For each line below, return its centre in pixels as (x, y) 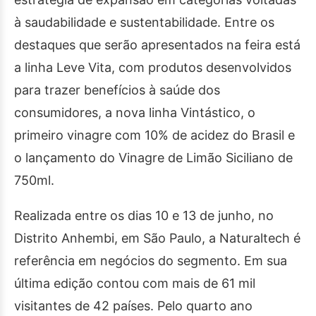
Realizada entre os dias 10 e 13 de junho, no (144, 216)
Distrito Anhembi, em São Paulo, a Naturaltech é (157, 238)
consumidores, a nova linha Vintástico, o (135, 113)
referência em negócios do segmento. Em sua (151, 261)
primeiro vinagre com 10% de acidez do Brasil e (154, 135)
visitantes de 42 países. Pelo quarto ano (133, 306)
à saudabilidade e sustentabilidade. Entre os (144, 23)
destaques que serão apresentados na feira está (157, 45)
